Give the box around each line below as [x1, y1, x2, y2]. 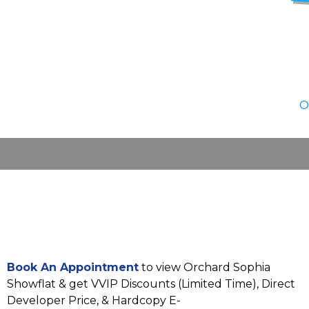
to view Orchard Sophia [139, 261, 270, 274]
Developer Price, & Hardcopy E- [7, 294, 181, 307]
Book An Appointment [7, 261, 139, 274]
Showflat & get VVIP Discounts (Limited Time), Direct [7, 277, 295, 290]
